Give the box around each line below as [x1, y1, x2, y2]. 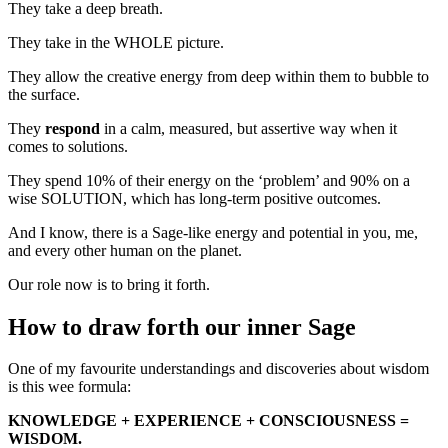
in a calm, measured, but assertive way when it [100, 119, 397, 137]
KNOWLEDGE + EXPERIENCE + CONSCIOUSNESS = [8, 412, 409, 430]
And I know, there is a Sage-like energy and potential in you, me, [8, 223, 418, 241]
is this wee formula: [8, 378, 131, 396]
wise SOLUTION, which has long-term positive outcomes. [8, 189, 381, 207]
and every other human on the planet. [8, 241, 242, 259]
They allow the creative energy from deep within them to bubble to [8, 67, 429, 85]
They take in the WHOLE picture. [8, 33, 224, 51]
